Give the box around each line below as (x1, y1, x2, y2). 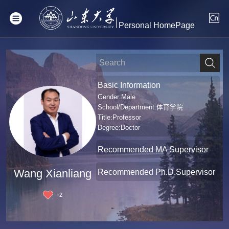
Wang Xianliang (14, 168, 92, 180)
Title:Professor (98, 113, 142, 121)
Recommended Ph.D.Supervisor (98, 167, 216, 176)
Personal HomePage (118, 21, 195, 30)
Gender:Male (98, 93, 136, 101)
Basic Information (98, 80, 161, 90)
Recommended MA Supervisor (98, 145, 209, 154)
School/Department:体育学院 (98, 103, 184, 111)
